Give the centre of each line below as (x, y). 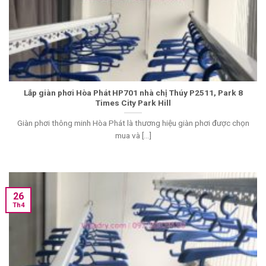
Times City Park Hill (133, 102)
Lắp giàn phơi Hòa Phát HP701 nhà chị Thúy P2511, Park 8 (133, 92)
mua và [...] (133, 136)
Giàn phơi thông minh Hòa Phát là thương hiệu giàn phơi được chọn (133, 123)
